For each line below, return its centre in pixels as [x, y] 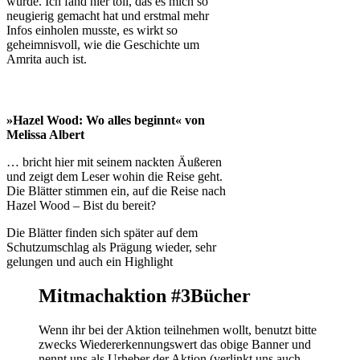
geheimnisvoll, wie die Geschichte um [103, 45]
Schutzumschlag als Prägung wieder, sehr [111, 247]
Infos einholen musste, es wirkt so [92, 31]
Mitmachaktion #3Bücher [145, 296]
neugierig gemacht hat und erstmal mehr [108, 16]
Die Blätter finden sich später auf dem [102, 233]
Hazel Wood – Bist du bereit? [81, 206]
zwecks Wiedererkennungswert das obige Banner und [175, 345]
